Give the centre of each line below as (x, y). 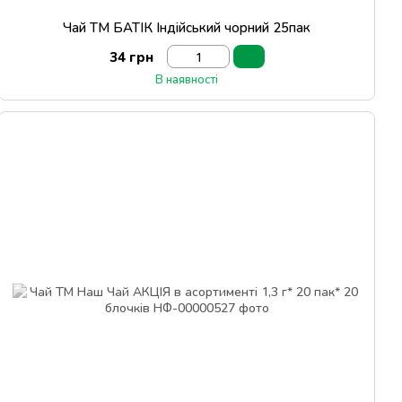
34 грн (131, 57)
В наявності (187, 79)
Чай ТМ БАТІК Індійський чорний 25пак (187, 27)
